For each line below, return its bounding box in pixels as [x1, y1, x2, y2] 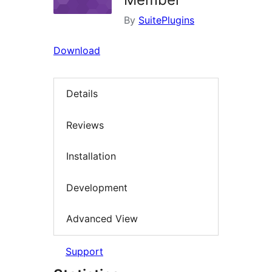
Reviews [66, 118, 104, 131]
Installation [66, 150, 116, 163]
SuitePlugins [138, 14, 194, 26]
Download [53, 44, 100, 56]
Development [66, 181, 127, 194]
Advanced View [66, 212, 138, 225]
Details [66, 87, 98, 100]
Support [66, 245, 103, 257]
